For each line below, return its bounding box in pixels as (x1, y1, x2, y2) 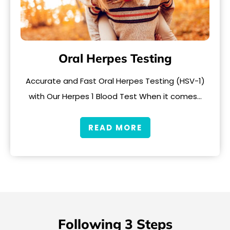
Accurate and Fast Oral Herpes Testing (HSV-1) (25, 75, 205, 87)
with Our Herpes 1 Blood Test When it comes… (28, 91, 202, 102)
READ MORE (88, 122, 142, 133)
